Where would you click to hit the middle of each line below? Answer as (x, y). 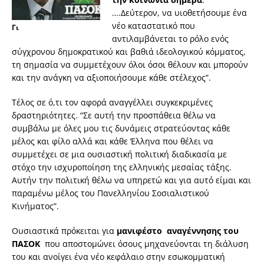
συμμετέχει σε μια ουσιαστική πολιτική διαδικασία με (119, 154)
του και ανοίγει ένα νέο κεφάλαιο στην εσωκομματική (118, 257)
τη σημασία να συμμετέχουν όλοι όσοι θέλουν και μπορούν (130, 65)
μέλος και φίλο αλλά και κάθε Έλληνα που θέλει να (113, 141)
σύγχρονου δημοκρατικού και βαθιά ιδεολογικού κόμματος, (129, 52)
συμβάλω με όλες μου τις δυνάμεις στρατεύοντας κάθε (121, 128)
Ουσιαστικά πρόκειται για (64, 231)
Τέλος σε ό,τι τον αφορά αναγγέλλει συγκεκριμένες (112, 103)
